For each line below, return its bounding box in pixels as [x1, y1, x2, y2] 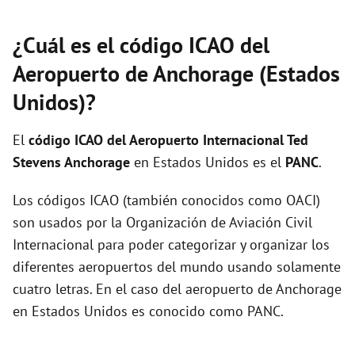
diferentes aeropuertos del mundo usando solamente [13, 258, 341, 276]
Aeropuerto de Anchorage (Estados [13, 59, 340, 88]
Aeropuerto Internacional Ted [129, 131, 308, 149]
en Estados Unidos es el [134, 153, 285, 171]
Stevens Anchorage [13, 153, 134, 171]
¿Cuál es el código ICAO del [13, 30, 269, 59]
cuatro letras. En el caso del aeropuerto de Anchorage [13, 280, 342, 298]
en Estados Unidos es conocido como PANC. [13, 302, 284, 320]
